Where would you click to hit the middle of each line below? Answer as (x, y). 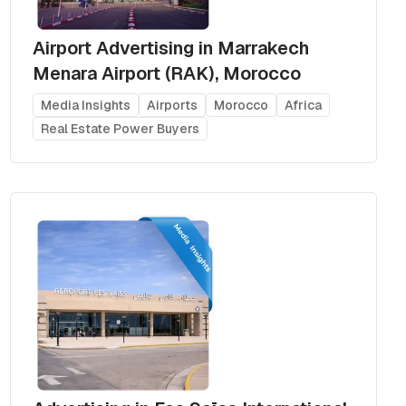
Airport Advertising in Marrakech (170, 48)
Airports (172, 105)
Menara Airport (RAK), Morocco (166, 73)
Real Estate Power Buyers (120, 128)
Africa (303, 105)
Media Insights (85, 105)
